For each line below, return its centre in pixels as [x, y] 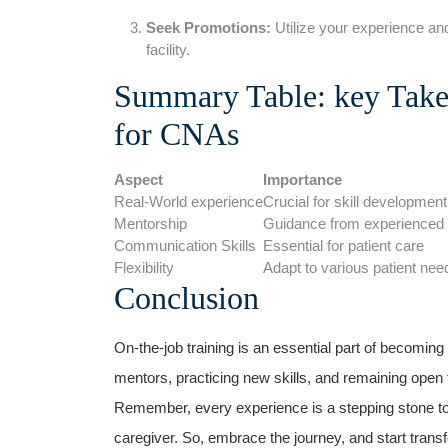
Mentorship [150, 223]
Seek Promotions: [208, 27]
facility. [168, 49]
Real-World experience [188, 201]
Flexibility [144, 267]
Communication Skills [185, 245]
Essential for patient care [343, 245]
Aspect [138, 179]
